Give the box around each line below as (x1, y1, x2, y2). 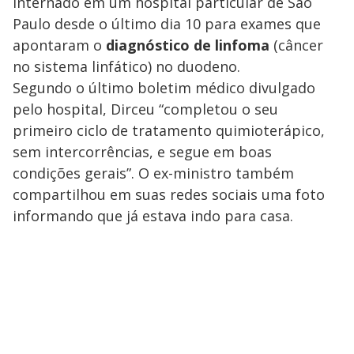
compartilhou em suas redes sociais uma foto (13, 185, 325, 204)
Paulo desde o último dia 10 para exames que (13, 14, 321, 33)
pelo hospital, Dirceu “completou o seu (13, 100, 278, 119)
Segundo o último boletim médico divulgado (13, 78, 315, 97)
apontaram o (13, 36, 106, 55)
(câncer (269, 36, 323, 55)
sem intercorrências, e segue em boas (13, 142, 272, 161)
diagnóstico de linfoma (106, 36, 269, 55)
